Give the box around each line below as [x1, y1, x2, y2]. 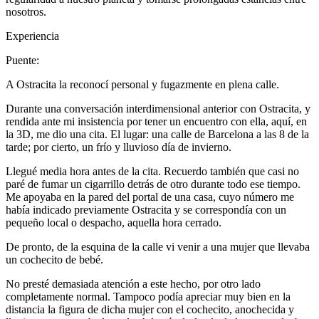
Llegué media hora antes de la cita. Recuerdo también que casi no [6, 165, 299, 177]
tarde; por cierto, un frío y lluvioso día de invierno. [6, 141, 231, 153]
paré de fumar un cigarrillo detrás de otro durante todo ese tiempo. [6, 178, 300, 190]
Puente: [6, 54, 39, 66]
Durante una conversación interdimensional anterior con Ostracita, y [6, 103, 310, 115]
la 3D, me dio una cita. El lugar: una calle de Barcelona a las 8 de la [6, 128, 309, 140]
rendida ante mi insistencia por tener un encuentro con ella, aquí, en [6, 115, 307, 127]
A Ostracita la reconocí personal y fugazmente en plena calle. [6, 78, 279, 90]
